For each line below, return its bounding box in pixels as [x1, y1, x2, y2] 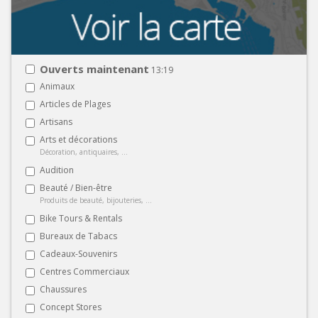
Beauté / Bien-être [40, 181, 112, 194]
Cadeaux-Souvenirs [40, 247, 117, 260]
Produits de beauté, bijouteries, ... [40, 194, 152, 205]
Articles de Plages [40, 97, 111, 110]
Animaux [40, 79, 75, 92]
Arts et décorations [40, 133, 117, 146]
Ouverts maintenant [40, 61, 149, 76]
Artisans [40, 115, 72, 128]
